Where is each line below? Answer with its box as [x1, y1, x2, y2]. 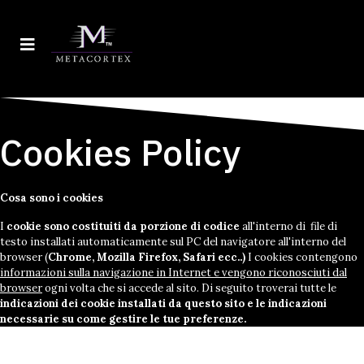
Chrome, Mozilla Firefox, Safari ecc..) [48, 250, 245, 264]
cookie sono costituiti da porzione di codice [4, 219, 240, 233]
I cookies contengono [245, 250, 357, 264]
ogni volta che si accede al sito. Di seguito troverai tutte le [42, 281, 336, 295]
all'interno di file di [240, 219, 337, 233]
